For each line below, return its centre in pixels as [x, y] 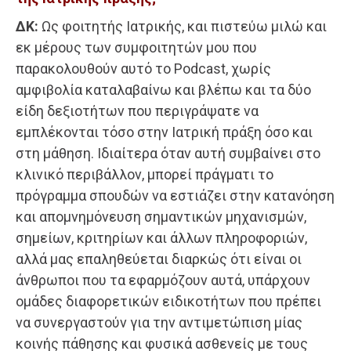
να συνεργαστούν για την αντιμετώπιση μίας [159, 322]
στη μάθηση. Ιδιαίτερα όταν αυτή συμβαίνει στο [168, 153]
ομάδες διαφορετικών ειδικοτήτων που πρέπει [168, 301]
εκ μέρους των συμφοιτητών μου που [136, 47]
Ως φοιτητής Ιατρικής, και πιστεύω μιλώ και [183, 26]
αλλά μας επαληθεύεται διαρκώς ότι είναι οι [159, 259]
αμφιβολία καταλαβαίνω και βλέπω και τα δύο [163, 89]
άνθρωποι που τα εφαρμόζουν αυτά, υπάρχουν [163, 280]
